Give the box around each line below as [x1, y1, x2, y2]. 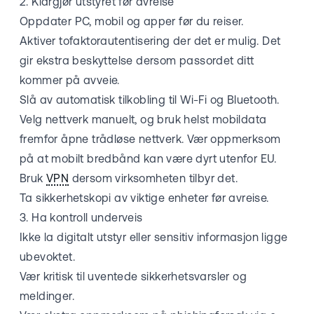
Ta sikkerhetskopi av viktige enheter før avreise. [20, 191, 269, 205]
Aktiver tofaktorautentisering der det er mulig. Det [20, 34, 281, 48]
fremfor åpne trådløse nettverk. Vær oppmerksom [20, 132, 281, 146]
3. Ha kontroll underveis [20, 211, 143, 224]
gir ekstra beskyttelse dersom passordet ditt [20, 54, 254, 67]
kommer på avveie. [20, 74, 120, 87]
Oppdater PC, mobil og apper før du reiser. [20, 15, 244, 28]
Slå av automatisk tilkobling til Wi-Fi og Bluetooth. [20, 93, 280, 107]
